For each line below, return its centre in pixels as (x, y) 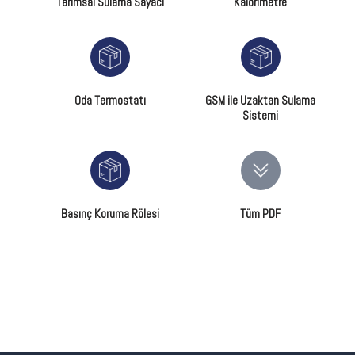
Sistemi (261, 115)
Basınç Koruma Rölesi (111, 214)
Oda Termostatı (111, 100)
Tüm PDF (261, 214)
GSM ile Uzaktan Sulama (261, 100)
